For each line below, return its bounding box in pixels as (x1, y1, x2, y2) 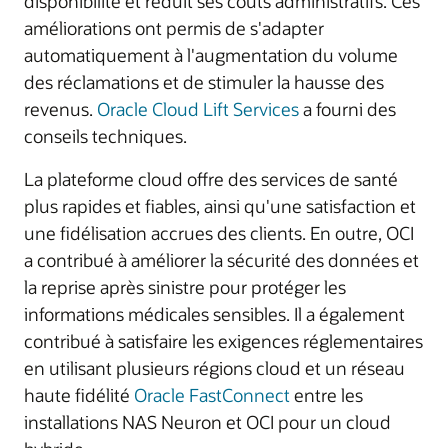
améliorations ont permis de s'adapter (24, 16, 324, 40)
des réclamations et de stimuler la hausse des (24, 70, 384, 94)
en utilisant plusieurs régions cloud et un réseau (24, 356, 405, 380)
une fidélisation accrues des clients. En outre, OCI (24, 221, 414, 245)
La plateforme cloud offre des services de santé (24, 167, 398, 191)
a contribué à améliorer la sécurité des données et (24, 248, 419, 272)
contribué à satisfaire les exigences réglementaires (24, 329, 423, 353)
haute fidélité (24, 383, 134, 407)
